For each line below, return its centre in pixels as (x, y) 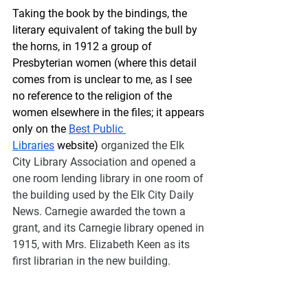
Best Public (97, 129)
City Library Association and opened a (106, 162)
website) (78, 145)
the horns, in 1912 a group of (84, 46)
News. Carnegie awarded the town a (100, 211)
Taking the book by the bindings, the (101, 13)
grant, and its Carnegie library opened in (110, 228)
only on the (41, 129)
